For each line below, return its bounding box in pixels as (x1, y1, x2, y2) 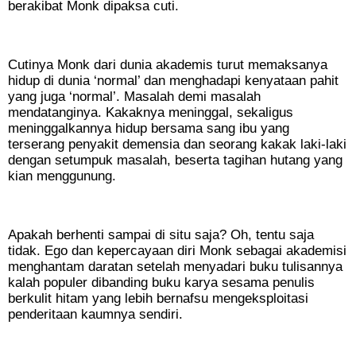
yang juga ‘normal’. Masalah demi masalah (8, 89, 261, 105)
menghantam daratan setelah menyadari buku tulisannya (8, 259, 342, 275)
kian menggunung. (8, 168, 116, 184)
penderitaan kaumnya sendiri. (8, 307, 183, 323)
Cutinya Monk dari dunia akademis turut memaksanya (8, 57, 327, 73)
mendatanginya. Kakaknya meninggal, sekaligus (8, 105, 293, 121)
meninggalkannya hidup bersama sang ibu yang (8, 121, 289, 137)
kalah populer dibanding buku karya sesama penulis (8, 275, 315, 291)
